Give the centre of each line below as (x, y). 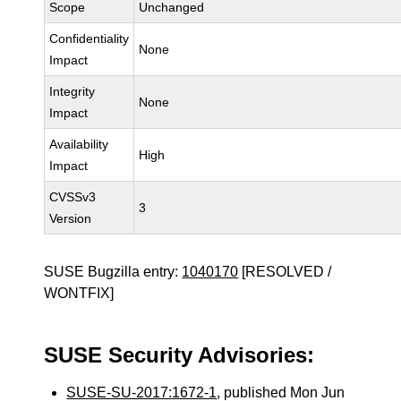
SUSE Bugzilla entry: (113, 272)
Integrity (73, 91)
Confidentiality (90, 38)
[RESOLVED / (285, 272)
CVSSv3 (73, 197)
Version (71, 218)
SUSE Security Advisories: (179, 355)
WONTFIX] (79, 293)
